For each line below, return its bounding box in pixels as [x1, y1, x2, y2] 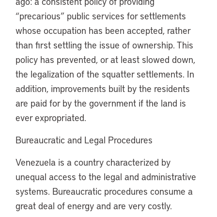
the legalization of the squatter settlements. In [15, 68, 194, 80]
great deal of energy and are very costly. [15, 200, 172, 212]
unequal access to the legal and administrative [15, 170, 196, 183]
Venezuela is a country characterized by [15, 156, 170, 168]
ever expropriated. [15, 111, 86, 124]
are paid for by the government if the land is [15, 97, 186, 109]
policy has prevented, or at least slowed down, [15, 53, 195, 65]
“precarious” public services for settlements [15, 10, 186, 22]
